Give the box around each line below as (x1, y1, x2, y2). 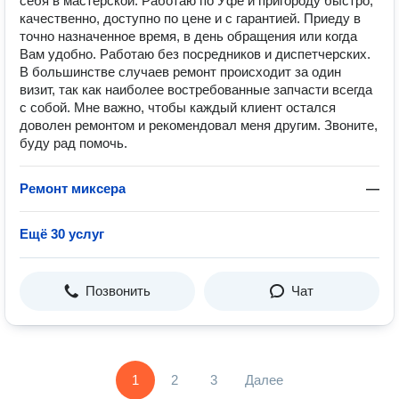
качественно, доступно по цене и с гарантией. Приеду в (20, 11, 361, 26)
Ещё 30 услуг (20, 226, 104, 241)
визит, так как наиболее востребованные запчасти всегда (20, 82, 372, 97)
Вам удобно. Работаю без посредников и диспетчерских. (20, 46, 370, 61)
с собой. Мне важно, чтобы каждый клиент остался (20, 100, 336, 115)
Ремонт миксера (20, 181, 126, 196)
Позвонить (85, 283, 151, 298)
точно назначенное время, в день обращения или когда (20, 28, 357, 44)
